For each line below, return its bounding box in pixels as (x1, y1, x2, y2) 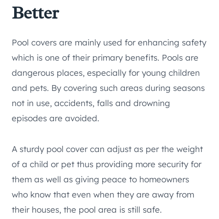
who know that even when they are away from (12, 189, 194, 200)
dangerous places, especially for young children (12, 67, 200, 78)
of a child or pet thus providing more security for (12, 159, 201, 170)
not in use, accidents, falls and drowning (12, 98, 170, 109)
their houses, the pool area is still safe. (12, 204, 162, 215)
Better (12, 1, 59, 24)
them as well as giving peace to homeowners (12, 174, 189, 185)
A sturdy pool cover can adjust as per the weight (12, 144, 203, 154)
